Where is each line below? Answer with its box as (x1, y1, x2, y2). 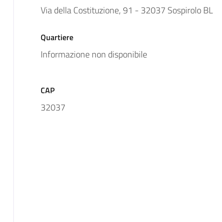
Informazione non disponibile (40, 47, 147, 61)
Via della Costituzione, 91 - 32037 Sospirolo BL (40, 3, 213, 17)
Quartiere (40, 31, 73, 43)
